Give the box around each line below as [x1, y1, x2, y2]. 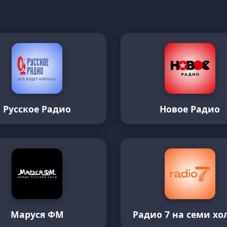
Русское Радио [3, 103, 71, 115]
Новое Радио [160, 103, 220, 115]
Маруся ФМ [10, 208, 64, 220]
